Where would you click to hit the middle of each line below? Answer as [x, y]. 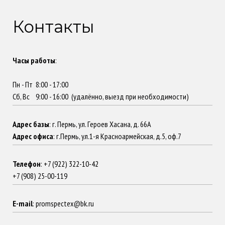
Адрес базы [31, 124]
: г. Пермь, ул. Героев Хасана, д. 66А [100, 124]
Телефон [27, 163]
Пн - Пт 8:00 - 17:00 [40, 84]
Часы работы [34, 60]
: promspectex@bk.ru [63, 203]
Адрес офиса [33, 136]
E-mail [23, 203]
